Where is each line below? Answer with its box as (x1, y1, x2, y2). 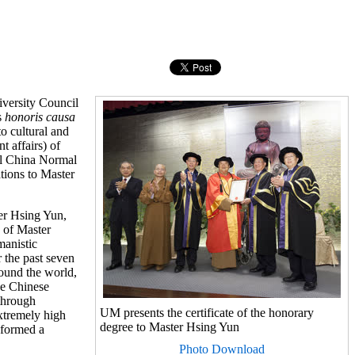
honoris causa (5, 110, 75, 124)
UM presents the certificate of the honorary (100, 306, 314, 319)
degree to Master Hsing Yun (100, 320, 239, 334)
